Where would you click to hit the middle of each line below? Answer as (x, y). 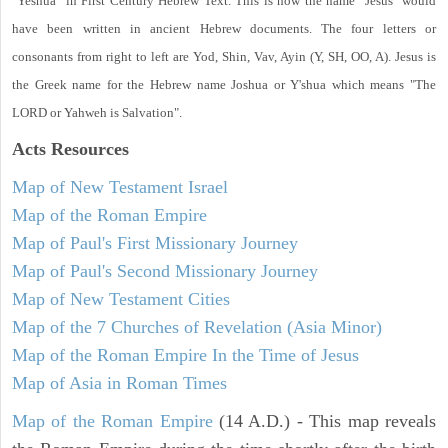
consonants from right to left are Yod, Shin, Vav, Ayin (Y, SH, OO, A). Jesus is (224, 56)
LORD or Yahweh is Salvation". (97, 112)
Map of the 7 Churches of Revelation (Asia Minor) (197, 326)
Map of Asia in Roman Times (119, 382)
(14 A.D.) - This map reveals (324, 420)
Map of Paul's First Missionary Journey (155, 242)
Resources (87, 148)
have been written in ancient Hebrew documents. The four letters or (224, 28)
